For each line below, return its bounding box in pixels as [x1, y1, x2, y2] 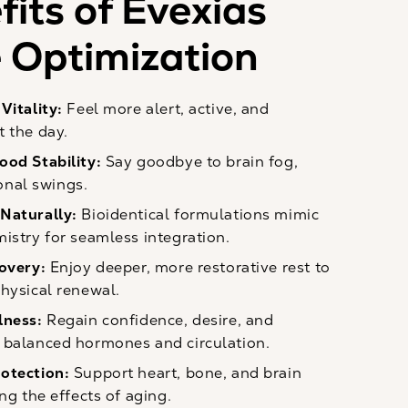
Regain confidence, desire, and [46, 311, 274, 331]
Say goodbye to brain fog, [105, 152, 299, 172]
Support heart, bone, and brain [73, 363, 302, 383]
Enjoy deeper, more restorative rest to [49, 258, 331, 278]
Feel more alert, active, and [66, 99, 270, 119]
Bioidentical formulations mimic [76, 205, 320, 225]
